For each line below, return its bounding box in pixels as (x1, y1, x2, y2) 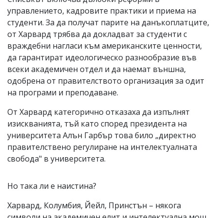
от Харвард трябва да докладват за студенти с (7, 28, 187, 39)
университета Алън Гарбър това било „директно (7, 129, 196, 141)
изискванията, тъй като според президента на (7, 118, 187, 129)
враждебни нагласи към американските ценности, (7, 40, 202, 51)
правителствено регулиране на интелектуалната (7, 141, 197, 152)
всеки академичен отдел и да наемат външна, (7, 63, 186, 74)
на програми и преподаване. (7, 87, 118, 98)
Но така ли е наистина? (7, 180, 96, 191)
